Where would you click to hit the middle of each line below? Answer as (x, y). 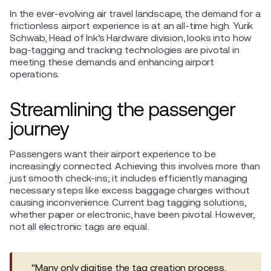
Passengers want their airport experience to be (113, 154)
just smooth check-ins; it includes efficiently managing (129, 178)
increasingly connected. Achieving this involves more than (135, 166)
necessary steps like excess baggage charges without (130, 190)
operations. (35, 74)
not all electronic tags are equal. (79, 226)
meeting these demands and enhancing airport (112, 62)
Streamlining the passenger (123, 109)
